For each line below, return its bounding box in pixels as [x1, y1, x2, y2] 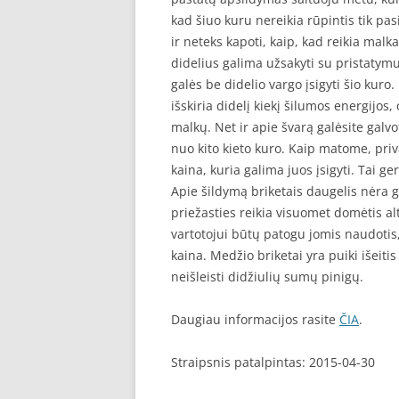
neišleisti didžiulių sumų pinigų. [171, 268, 363, 285]
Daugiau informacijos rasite [171, 311, 339, 328]
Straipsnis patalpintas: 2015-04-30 [171, 354, 375, 370]
